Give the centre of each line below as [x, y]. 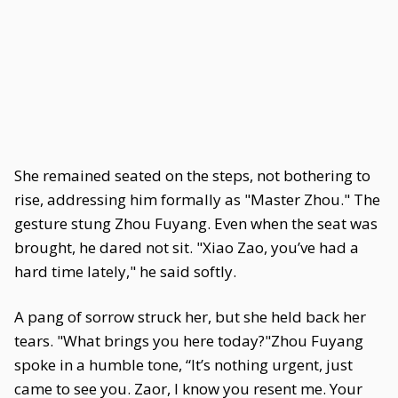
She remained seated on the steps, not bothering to [192, 175]
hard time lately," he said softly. [125, 271]
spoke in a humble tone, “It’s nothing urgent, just [183, 365]
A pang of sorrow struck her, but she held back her [190, 317]
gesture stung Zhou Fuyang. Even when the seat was [196, 223]
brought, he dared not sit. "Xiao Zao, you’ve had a [187, 247]
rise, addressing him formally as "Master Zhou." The [197, 199]
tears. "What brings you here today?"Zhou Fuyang [189, 341]
